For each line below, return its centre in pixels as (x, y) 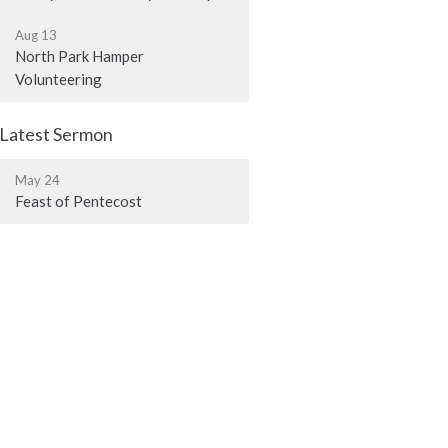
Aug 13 (36, 35)
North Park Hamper (80, 56)
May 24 (38, 179)
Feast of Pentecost (79, 200)
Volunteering (59, 79)
